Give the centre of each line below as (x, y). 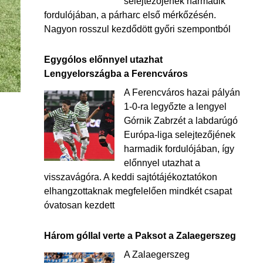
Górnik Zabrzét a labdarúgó (181, 121)
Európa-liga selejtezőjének (179, 135)
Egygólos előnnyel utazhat (103, 60)
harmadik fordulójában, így (179, 149)
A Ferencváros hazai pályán (182, 92)
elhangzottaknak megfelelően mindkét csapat (138, 191)
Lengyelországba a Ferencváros (116, 74)
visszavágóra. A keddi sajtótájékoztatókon (130, 177)
